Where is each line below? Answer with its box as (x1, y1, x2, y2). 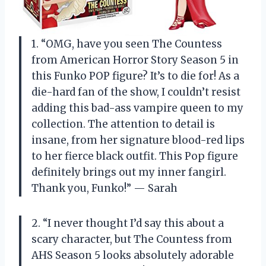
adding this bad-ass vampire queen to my (31, 101, 243, 115)
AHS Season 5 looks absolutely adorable (31, 248, 234, 262)
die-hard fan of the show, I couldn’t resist (31, 85, 240, 99)
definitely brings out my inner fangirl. (31, 165, 226, 179)
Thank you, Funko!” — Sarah (31, 181, 178, 195)
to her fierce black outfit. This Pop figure (31, 149, 238, 163)
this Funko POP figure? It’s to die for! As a (31, 69, 239, 83)
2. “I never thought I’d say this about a (31, 216, 224, 230)
